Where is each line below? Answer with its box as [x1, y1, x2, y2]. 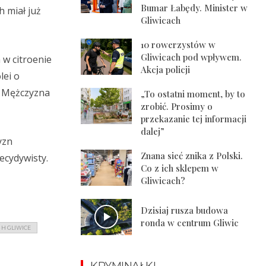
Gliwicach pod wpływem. [141, 51, 242, 64]
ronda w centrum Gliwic [141, 217, 239, 229]
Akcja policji [141, 64, 191, 76]
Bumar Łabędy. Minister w [141, 2, 248, 14]
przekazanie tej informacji [141, 113, 247, 125]
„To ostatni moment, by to [141, 88, 246, 100]
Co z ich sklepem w [141, 162, 219, 175]
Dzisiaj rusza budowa [141, 204, 229, 217]
